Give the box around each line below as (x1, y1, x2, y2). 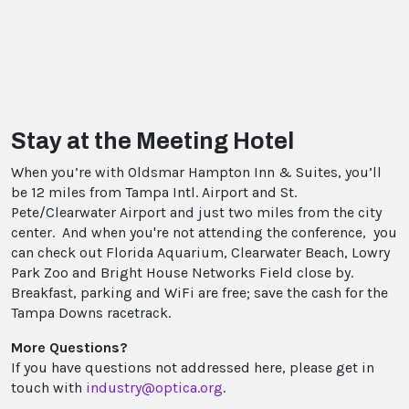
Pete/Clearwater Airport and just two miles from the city (11, 204, 382, 222)
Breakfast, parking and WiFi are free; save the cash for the (11, 284, 388, 302)
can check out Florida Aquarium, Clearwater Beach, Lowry (11, 244, 390, 262)
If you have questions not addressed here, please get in (11, 359, 374, 377)
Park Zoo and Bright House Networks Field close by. (11, 264, 353, 282)
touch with (11, 379, 86, 397)
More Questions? (11, 339, 128, 357)
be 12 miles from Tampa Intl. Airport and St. (11, 184, 297, 202)
